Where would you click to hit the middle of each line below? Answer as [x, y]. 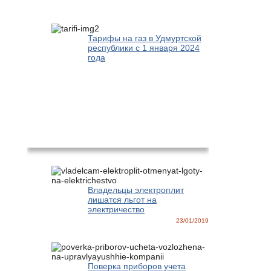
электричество [116, 210]
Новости [118, 137]
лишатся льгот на [122, 200]
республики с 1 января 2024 [144, 48]
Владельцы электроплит [136, 190]
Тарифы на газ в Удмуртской [145, 38]
